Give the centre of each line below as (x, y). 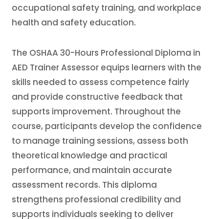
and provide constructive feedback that (97, 97)
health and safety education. (74, 22)
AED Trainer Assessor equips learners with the (107, 67)
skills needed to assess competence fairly (100, 82)
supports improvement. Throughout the (96, 111)
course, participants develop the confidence (107, 126)
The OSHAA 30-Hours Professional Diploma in (106, 53)
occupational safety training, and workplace (107, 8)
